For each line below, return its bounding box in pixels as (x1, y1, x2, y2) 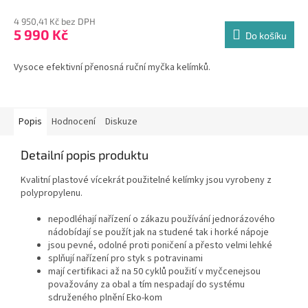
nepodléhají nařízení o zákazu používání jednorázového (48, 212, 275, 227)
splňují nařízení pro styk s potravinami (48, 252, 203, 266)
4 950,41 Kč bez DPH (14, 16, 96, 27)
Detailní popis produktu (21, 147, 148, 163)
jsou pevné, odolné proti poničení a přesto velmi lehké (48, 239, 272, 253)
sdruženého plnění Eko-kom (48, 291, 162, 305)
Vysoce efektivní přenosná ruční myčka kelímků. (14, 60, 210, 75)
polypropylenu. (21, 186, 82, 201)
